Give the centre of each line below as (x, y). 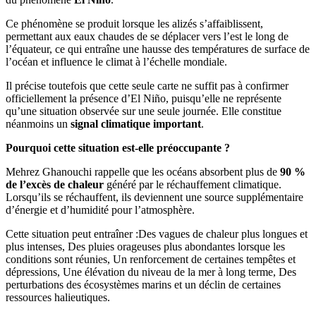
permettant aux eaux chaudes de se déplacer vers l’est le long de (147, 36)
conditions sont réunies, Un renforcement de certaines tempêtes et (151, 259)
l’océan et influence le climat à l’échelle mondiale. (116, 61)
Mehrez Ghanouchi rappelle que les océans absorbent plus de (143, 171)
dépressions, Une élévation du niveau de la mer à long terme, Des (151, 272)
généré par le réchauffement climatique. (193, 184)
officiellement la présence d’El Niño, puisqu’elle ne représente (144, 98)
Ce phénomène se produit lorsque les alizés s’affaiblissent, (134, 23)
